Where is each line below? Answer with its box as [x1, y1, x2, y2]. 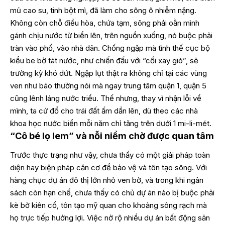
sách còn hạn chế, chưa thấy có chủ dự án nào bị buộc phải [10, 188, 214, 198]
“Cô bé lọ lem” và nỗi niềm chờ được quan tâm [10, 130, 214, 141]
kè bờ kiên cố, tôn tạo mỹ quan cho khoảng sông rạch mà [10, 200, 207, 210]
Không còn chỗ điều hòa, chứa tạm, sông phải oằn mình [10, 18, 199, 28]
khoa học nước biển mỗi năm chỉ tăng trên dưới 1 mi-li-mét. [10, 118, 211, 128]
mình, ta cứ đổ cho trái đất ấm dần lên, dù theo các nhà [10, 105, 198, 116]
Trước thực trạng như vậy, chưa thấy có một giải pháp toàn [10, 150, 210, 160]
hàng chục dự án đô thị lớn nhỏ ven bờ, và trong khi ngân [10, 175, 203, 185]
